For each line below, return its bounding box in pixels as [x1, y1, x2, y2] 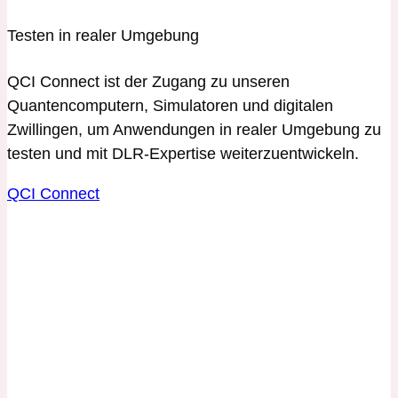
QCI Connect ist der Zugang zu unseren [7, 73, 290, 92]
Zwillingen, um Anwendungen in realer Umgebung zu [7, 121, 381, 139]
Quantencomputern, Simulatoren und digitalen [7, 97, 333, 115]
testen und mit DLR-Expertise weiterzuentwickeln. [7, 145, 359, 163]
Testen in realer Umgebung [7, 27, 199, 45]
